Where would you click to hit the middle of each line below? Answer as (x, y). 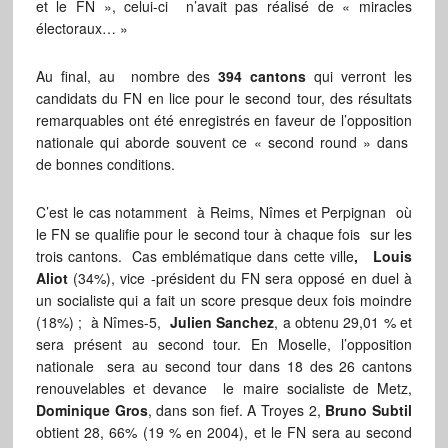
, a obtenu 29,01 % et (343, 322)
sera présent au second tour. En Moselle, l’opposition (224, 344)
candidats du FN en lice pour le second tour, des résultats (224, 98)
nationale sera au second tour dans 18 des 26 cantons (224, 366)
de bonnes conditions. (105, 164)
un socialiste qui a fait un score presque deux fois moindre (224, 300)
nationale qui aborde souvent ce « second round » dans (224, 142)
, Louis (383, 256)
